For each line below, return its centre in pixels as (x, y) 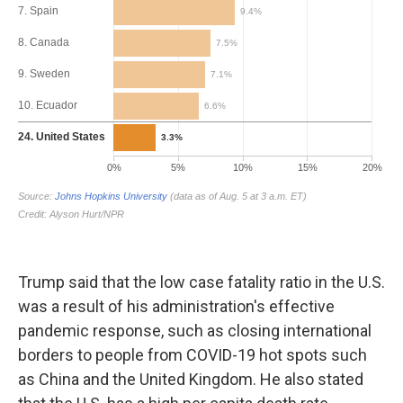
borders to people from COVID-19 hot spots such (193, 355)
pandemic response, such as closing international (195, 331)
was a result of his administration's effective (176, 306)
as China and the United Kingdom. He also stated (191, 379)
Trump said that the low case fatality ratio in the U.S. (201, 282)
